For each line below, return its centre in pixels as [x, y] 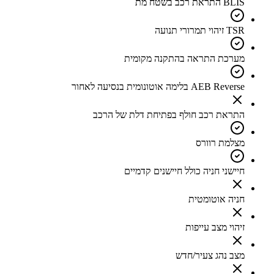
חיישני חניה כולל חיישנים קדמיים [184, 171]
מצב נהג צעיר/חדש [210, 256]
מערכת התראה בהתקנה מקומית [184, 59]
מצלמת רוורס [220, 143]
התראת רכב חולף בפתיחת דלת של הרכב [169, 115]
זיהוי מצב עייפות [215, 228]
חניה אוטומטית [217, 199]
